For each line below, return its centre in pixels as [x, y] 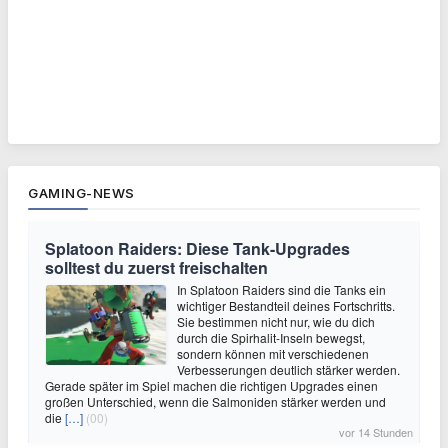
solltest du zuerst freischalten [156, 267]
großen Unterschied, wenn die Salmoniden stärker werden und [215, 401]
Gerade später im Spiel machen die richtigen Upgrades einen [211, 385]
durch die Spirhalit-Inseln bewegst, [271, 337]
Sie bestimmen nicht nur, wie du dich [276, 321]
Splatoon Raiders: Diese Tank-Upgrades [197, 248]
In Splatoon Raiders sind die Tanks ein [281, 289]
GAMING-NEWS [81, 192]
